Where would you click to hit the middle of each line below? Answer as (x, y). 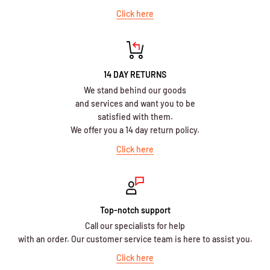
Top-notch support (135, 210)
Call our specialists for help (135, 225)
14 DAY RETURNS (135, 74)
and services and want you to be (135, 103)
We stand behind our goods (135, 90)
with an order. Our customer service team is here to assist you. (135, 239)
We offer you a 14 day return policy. (135, 130)
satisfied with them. (135, 116)
